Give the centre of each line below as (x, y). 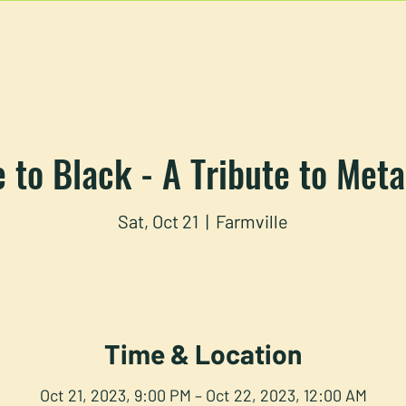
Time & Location (203, 354)
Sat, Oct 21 (158, 222)
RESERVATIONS (97, 46)
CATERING (227, 46)
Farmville (252, 222)
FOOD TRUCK (347, 46)
